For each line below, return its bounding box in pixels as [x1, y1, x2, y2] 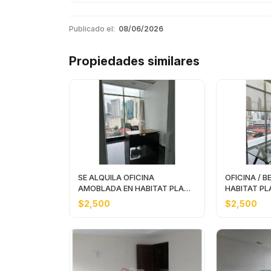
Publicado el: [69, 24, 115, 33]
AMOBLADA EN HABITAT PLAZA [78, 183, 135, 193]
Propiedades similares [69, 54, 200, 68]
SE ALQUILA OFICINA [78, 172, 154, 182]
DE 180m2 [78, 194, 114, 204]
